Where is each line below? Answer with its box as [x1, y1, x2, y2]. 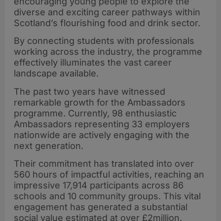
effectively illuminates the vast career [14, 57, 172, 68]
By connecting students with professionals [14, 36, 194, 46]
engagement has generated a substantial [14, 201, 187, 212]
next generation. [14, 140, 83, 151]
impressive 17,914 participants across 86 [14, 180, 184, 190]
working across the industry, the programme [14, 46, 202, 57]
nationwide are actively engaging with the [14, 129, 189, 140]
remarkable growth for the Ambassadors [14, 97, 185, 108]
